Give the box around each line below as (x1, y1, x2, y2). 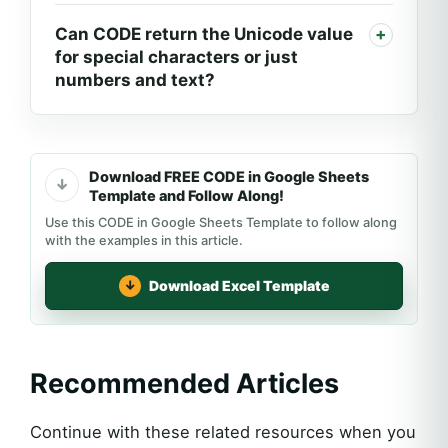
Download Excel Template (148, 277, 330, 295)
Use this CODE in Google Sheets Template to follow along (45, 214, 397, 230)
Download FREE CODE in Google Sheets (89, 167, 369, 186)
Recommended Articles (30, 366, 339, 400)
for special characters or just (55, 46, 298, 67)
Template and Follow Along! (89, 186, 284, 205)
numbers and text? (55, 69, 215, 90)
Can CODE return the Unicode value (55, 23, 353, 44)
